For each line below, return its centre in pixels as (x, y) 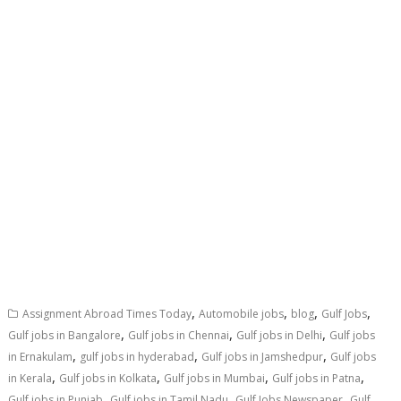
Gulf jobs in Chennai (179, 335)
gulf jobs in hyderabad (137, 356)
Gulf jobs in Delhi (280, 335)
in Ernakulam (41, 356)
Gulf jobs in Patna (317, 378)
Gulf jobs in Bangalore (65, 335)
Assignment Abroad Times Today (107, 313)
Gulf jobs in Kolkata (108, 378)
